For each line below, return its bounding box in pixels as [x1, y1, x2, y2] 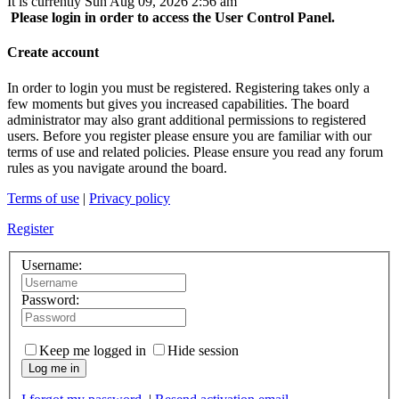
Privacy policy [89, 190, 170, 206]
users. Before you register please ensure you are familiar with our [7, 127, 371, 143]
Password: [21, 292, 79, 308]
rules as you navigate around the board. [7, 159, 227, 175]
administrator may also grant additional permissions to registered [7, 111, 366, 127]
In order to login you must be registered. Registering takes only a [7, 79, 370, 95]
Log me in [28, 362, 79, 376]
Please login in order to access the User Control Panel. [7, 10, 335, 25]
